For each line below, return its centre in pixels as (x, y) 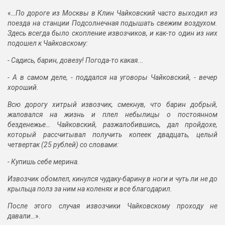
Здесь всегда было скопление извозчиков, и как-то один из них (113, 33)
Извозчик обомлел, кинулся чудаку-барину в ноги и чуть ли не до (113, 179)
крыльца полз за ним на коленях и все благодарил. (90, 189)
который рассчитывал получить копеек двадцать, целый (113, 135)
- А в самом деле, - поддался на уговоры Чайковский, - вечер (113, 78)
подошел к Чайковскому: (47, 43)
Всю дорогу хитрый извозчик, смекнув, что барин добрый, (113, 105)
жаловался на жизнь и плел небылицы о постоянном (113, 115)
